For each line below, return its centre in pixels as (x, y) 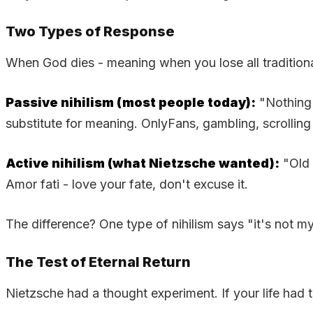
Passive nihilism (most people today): (131, 102)
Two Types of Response (90, 31)
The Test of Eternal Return (98, 262)
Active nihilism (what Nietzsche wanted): (143, 163)
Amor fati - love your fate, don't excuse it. (127, 184)
